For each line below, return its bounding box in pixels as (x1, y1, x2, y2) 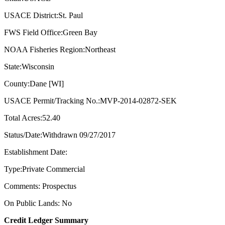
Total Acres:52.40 (4, 114, 60, 123)
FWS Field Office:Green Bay (4, 28, 97, 37)
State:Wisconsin (4, 62, 54, 71)
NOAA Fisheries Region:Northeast (4, 45, 116, 54)
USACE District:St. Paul (4, 11, 83, 20)
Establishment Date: (4, 148, 67, 157)
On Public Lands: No (4, 199, 72, 208)
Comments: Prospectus (4, 182, 76, 191)
